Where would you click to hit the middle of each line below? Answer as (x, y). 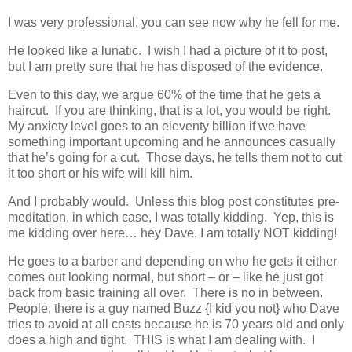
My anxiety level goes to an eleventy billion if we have (157, 126)
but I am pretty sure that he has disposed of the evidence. (165, 67)
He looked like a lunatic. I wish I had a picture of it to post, (168, 51)
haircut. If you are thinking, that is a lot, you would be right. (171, 111)
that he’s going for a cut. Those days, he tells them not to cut (175, 158)
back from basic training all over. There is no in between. (167, 292)
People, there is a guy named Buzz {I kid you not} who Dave (174, 308)
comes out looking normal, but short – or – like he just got (165, 277)
